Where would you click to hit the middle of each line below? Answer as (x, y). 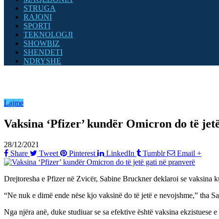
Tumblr (154, 153)
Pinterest (82, 153)
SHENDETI (43, 52)
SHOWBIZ (42, 43)
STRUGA (40, 8)
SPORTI (37, 26)
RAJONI (38, 17)
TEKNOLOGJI (48, 34)
